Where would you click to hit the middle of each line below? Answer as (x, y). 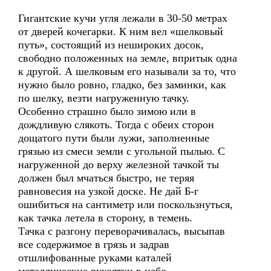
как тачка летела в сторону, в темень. (105, 218)
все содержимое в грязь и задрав (94, 244)
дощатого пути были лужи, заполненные (114, 138)
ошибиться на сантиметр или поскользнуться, (126, 204)
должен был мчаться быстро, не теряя (106, 178)
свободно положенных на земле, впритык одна (128, 58)
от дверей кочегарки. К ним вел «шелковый (121, 31)
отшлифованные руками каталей (95, 258)
